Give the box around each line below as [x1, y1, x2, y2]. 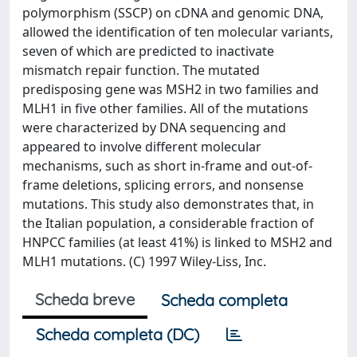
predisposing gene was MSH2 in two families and [22, 80, 319, 98]
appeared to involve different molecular [22, 138, 261, 155]
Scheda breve [35, 289, 135, 309]
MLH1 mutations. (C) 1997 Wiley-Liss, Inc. [22, 253, 266, 270]
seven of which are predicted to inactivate [22, 42, 274, 60]
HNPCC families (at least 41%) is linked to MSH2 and [22, 233, 332, 251]
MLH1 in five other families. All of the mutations [22, 100, 308, 117]
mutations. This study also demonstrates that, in [22, 195, 314, 213]
